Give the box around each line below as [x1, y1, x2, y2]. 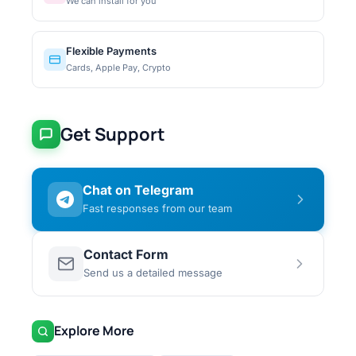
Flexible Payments [66, 44, 157, 57]
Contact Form [83, 246, 168, 262]
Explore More [54, 322, 134, 340]
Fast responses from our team [83, 201, 232, 215]
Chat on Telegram [83, 181, 194, 198]
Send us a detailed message [83, 265, 222, 279]
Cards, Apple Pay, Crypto [66, 61, 171, 73]
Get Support [60, 122, 165, 146]
